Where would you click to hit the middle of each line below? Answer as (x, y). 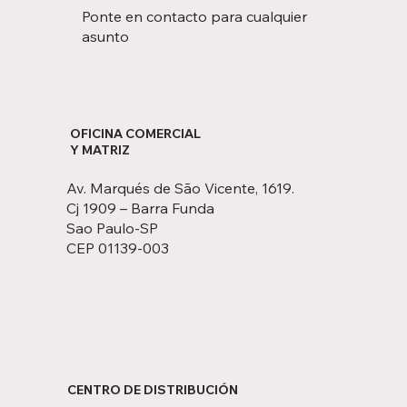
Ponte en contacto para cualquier (194, 16)
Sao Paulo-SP (113, 228)
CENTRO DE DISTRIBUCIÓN (152, 389)
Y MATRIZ (99, 150)
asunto (105, 36)
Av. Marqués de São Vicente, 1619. (181, 188)
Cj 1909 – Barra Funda (141, 208)
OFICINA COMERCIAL (135, 134)
